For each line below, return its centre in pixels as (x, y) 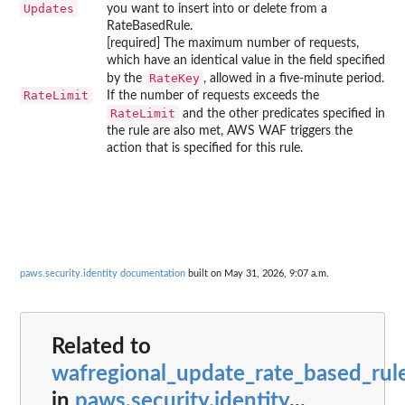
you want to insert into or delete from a (217, 9)
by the (126, 78)
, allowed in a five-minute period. (294, 78)
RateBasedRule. (150, 26)
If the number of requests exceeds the (213, 95)
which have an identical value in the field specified (246, 60)
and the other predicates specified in (282, 113)
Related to (101, 348)
